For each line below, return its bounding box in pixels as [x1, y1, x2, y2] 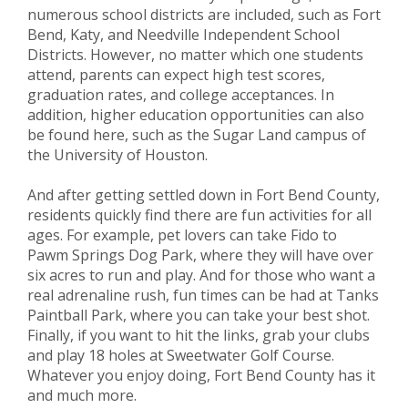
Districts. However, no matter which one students [27, 45, 363, 65]
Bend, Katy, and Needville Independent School [27, 25, 340, 45]
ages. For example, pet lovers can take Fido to [27, 225, 337, 245]
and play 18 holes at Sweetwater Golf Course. [27, 345, 334, 365]
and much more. [27, 385, 137, 405]
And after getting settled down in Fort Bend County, [27, 185, 380, 205]
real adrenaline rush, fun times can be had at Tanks [27, 285, 379, 305]
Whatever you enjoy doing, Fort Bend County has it [27, 365, 375, 385]
